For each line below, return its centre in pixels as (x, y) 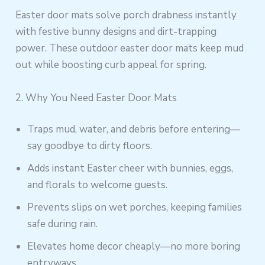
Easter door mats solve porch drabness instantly (126, 15)
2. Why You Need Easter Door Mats (96, 98)
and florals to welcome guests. (98, 185)
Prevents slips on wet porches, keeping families (135, 207)
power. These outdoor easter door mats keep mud (130, 49)
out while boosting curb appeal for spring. (111, 65)
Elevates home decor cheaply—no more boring (134, 246)
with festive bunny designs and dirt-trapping (116, 32)
